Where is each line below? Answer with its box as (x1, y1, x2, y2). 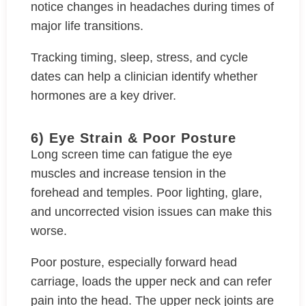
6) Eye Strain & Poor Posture (31, 130, 236, 145)
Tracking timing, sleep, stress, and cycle (31, 51, 248, 64)
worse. (31, 224, 70, 238)
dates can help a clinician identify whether (31, 70, 258, 83)
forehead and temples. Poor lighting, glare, (31, 186, 262, 199)
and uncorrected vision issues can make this (31, 205, 272, 219)
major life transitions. (31, 19, 147, 33)
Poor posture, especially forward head (31, 255, 237, 269)
